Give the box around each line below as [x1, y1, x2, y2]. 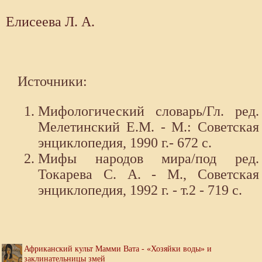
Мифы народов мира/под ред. [38, 151, 259, 167]
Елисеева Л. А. [6, 14, 95, 30]
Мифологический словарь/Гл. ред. [38, 104, 259, 119]
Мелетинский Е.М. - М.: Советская [38, 119, 259, 135]
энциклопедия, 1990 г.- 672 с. [38, 135, 212, 151]
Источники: [18, 74, 87, 89]
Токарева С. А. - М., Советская [38, 167, 259, 182]
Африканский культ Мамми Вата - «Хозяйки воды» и [24, 244, 212, 254]
